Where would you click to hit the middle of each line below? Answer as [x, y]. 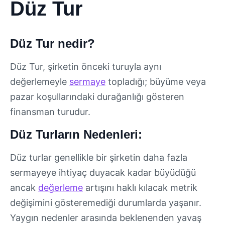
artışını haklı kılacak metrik [140, 188]
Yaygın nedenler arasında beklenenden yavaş [106, 218]
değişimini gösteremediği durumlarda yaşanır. [106, 203]
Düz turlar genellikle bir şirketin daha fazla [99, 158]
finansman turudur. [50, 112]
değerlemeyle [40, 82]
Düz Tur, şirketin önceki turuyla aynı [86, 67]
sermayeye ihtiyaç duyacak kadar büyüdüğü [103, 173]
